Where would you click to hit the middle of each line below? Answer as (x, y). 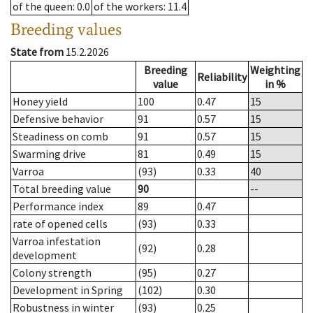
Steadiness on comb (60, 137)
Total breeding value (62, 189)
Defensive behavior (58, 119)
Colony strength (52, 273)
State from (37, 52)
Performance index (58, 206)
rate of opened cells (60, 224)
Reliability (222, 77)
